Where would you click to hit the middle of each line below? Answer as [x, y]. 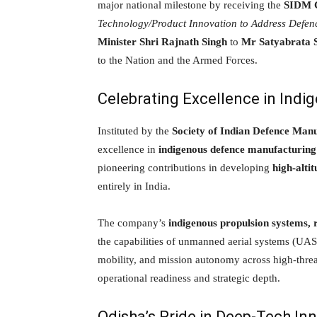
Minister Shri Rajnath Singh [162, 41]
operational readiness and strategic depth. [189, 278]
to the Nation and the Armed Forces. [178, 60]
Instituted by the [135, 131]
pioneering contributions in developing [185, 167]
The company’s [133, 223]
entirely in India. [134, 186]
